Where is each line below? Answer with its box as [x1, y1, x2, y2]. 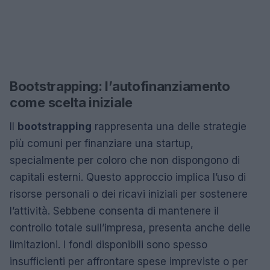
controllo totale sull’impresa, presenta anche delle [10, 222, 251, 234]
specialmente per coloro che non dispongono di [10, 154, 240, 166]
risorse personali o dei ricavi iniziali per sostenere [10, 188, 248, 200]
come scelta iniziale [10, 95, 133, 110]
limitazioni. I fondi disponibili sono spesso [10, 239, 207, 251]
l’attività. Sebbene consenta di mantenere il [10, 205, 219, 217]
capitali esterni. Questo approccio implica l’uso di [10, 171, 246, 183]
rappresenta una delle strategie [92, 121, 246, 133]
